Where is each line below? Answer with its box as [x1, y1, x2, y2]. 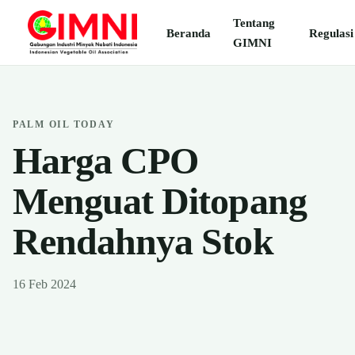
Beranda [166, 25, 212, 40]
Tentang [233, 16, 276, 29]
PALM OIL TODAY [13, 119, 115, 130]
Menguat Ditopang [13, 180, 307, 222]
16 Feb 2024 [13, 277, 76, 291]
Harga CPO [13, 139, 199, 181]
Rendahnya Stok [13, 220, 273, 262]
